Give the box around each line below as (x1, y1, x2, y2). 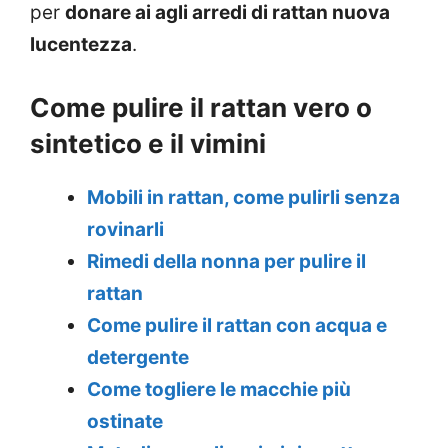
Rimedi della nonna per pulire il (87, 249, 366, 273)
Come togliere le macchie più (87, 377, 351, 401)
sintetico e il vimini (30, 127, 266, 159)
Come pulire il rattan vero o (30, 91, 372, 123)
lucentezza (30, 33, 132, 57)
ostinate (87, 409, 163, 433)
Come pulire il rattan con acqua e (87, 313, 387, 337)
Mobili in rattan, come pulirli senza (87, 185, 400, 209)
